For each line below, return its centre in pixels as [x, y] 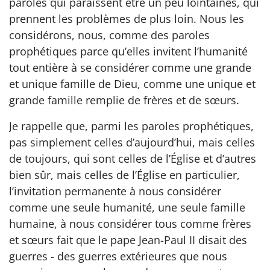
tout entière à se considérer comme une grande [130, 67]
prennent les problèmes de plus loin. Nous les [127, 18]
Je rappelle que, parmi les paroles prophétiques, [131, 126]
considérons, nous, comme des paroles [109, 35]
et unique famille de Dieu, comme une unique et [132, 83]
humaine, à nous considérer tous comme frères [130, 223]
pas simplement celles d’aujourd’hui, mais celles [132, 142]
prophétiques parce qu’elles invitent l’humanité [128, 51]
